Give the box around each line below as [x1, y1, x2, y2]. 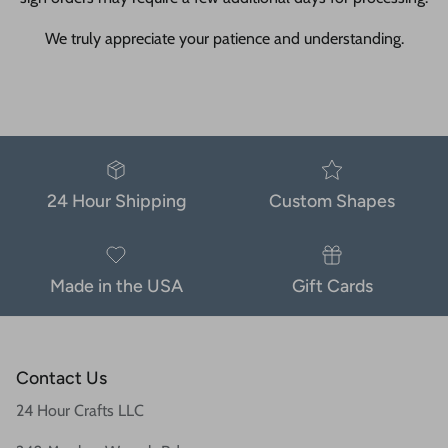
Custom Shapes [269, 190, 395, 212]
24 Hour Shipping [46, 190, 186, 212]
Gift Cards [291, 275, 373, 297]
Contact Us [16, 367, 107, 389]
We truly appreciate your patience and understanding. [44, 29, 404, 49]
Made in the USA [49, 275, 183, 297]
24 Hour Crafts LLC [16, 401, 144, 421]
